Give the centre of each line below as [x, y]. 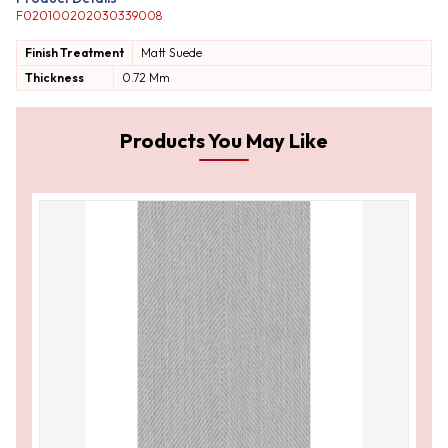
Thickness [54, 78]
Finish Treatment [74, 53]
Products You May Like [224, 141]
